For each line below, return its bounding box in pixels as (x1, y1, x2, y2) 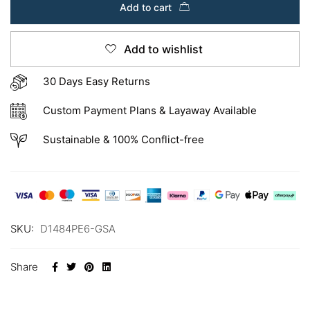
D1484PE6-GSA (40, 222, 116, 236)
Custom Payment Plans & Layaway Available (42, 104, 257, 118)
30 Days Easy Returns (42, 75, 150, 89)
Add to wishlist (123, 42, 203, 57)
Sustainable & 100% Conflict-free (42, 133, 207, 147)
